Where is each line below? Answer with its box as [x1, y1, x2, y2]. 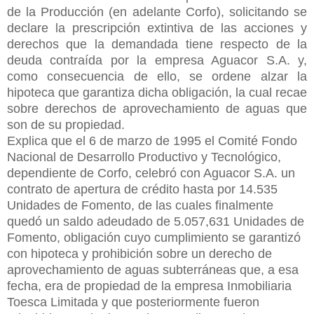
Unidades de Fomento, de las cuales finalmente [7, 198, 273, 212]
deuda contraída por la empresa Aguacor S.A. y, [7, 53, 307, 67]
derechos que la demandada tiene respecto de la [7, 36, 307, 51]
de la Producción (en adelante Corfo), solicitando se [7, 4, 307, 19]
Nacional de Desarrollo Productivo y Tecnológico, [7, 149, 281, 164]
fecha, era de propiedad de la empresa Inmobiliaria [7, 278, 292, 293]
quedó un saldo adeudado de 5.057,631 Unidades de [7, 214, 304, 228]
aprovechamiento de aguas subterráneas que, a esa [7, 262, 299, 277]
